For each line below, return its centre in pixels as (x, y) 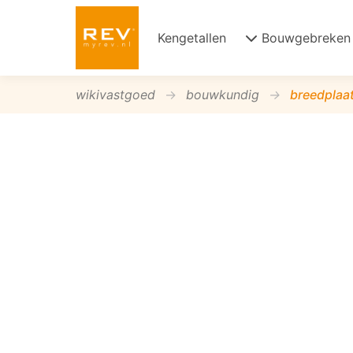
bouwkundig (223, 95)
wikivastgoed (115, 95)
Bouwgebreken (306, 38)
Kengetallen (192, 38)
